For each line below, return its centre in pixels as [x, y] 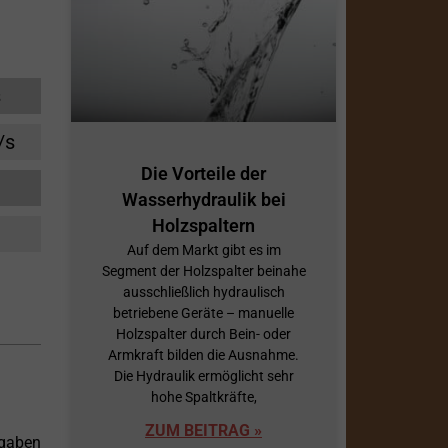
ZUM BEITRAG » [203, 431]
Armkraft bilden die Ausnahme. [203, 355]
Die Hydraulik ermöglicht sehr [203, 376]
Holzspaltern [203, 226]
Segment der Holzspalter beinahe [203, 271]
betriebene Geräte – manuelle [203, 313]
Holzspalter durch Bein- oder [203, 334]
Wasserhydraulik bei [203, 200]
